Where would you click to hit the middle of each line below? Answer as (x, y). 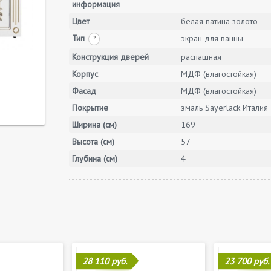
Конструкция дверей (110, 57)
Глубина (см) (95, 158)
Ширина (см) (94, 125)
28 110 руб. (105, 261)
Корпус (85, 74)
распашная (201, 57)
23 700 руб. (247, 261)
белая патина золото (219, 21)
